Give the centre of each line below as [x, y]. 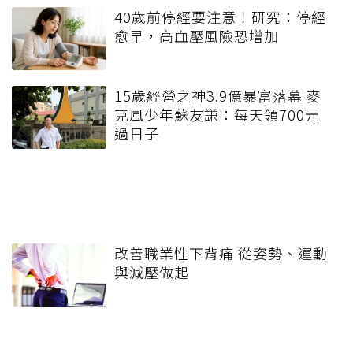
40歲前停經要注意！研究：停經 [220, 16]
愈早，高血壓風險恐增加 [197, 35]
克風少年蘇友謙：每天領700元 [217, 114]
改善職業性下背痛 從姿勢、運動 [221, 253]
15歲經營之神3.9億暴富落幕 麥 [218, 95]
